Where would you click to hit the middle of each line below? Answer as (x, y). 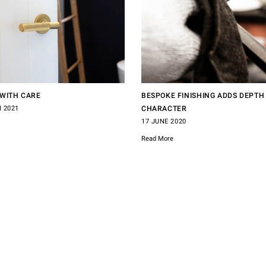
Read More (157, 139)
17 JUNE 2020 (164, 122)
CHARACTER (164, 109)
